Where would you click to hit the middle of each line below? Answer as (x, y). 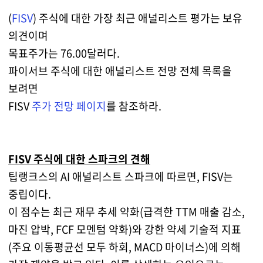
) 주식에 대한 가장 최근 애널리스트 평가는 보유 (137, 18)
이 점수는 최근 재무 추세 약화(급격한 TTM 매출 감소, (126, 211)
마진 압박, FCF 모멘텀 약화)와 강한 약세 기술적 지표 (124, 229)
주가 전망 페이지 (69, 106)
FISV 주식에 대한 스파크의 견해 (79, 159)
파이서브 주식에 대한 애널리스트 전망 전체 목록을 (120, 70)
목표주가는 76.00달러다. (64, 53)
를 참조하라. (134, 106)
